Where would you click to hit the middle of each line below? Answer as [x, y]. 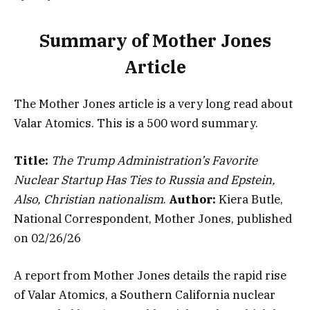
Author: [192, 199]
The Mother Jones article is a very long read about [153, 103]
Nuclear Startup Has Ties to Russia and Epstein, [145, 180]
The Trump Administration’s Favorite [154, 160]
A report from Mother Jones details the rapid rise [150, 275]
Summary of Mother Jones [155, 41]
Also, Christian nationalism [89, 199]
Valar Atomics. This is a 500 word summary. [136, 123]
